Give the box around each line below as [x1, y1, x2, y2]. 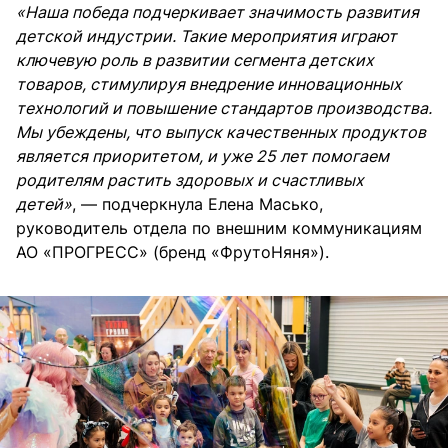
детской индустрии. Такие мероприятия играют [16, 26, 397, 47]
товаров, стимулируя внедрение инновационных [16, 74, 402, 95]
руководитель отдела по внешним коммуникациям [16, 218, 422, 239]
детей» [16, 194, 72, 215]
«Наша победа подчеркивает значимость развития [16, 2, 419, 23]
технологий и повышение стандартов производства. [16, 98, 432, 119]
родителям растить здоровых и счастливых [16, 170, 364, 191]
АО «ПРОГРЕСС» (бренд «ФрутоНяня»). [16, 242, 329, 263]
